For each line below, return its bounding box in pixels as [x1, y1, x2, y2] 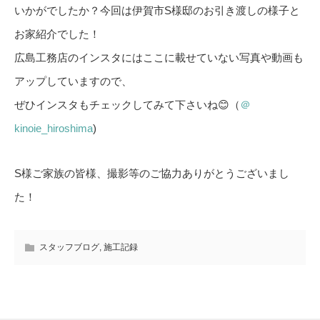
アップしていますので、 [14, 75, 132, 87]
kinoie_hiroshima [14, 122, 93, 134]
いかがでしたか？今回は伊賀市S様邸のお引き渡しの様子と [14, 4, 300, 16]
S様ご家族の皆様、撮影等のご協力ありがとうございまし [14, 167, 289, 179]
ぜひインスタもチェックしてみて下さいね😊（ [14, 99, 240, 111]
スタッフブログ [39, 242, 99, 252]
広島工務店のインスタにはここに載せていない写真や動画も [14, 51, 304, 64]
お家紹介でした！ [14, 28, 100, 40]
